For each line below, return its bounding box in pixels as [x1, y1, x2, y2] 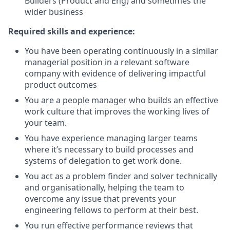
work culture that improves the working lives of [25, 106, 209, 117]
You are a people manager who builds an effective [25, 94, 218, 106]
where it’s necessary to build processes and [25, 144, 194, 155]
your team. [25, 117, 67, 128]
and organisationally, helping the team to [25, 182, 184, 193]
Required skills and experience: [8, 26, 135, 37]
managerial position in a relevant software [25, 56, 189, 68]
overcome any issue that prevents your [25, 193, 176, 204]
